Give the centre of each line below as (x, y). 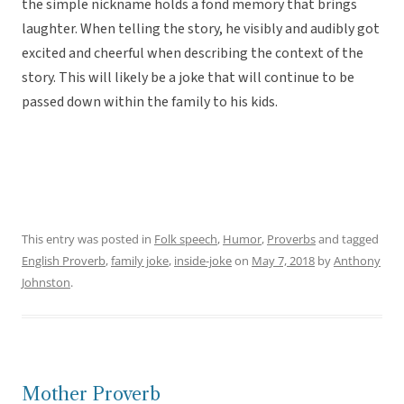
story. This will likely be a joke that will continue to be (188, 78)
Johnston (46, 283)
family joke (140, 261)
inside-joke (203, 261)
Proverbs (291, 239)
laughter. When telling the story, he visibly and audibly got (201, 29)
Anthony (357, 261)
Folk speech (186, 239)
